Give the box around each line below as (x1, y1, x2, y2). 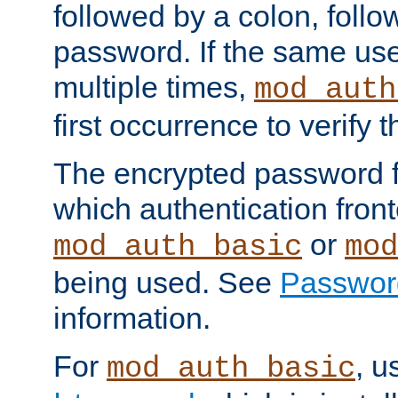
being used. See (53, 265, 280, 299)
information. (53, 300, 211, 335)
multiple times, (53, 69, 254, 104)
